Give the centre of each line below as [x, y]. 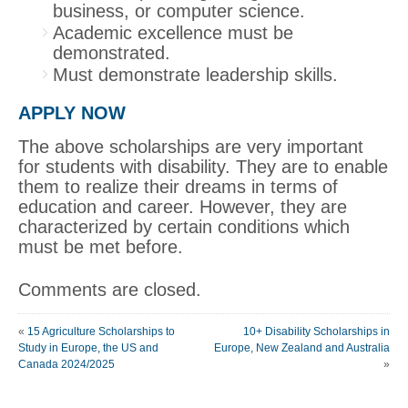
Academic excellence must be [173, 33]
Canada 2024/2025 [66, 365]
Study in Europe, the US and [88, 348]
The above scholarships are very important [191, 147]
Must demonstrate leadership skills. [195, 75]
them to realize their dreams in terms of [178, 187]
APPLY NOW [72, 113]
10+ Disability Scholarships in [316, 332]
